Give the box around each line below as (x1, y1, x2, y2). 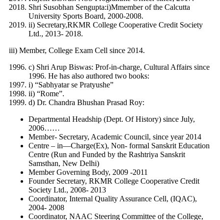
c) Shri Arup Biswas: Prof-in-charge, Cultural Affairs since (28, 63, 210, 72)
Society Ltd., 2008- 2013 (28, 186, 106, 194)
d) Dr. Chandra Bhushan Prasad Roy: (28, 98, 144, 107)
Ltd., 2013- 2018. (28, 29, 83, 38)
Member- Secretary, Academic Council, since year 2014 (28, 133, 201, 141)
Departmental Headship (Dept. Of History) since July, (28, 115, 195, 124)
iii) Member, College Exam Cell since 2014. (9, 46, 145, 55)
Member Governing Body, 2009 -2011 (28, 168, 148, 177)
